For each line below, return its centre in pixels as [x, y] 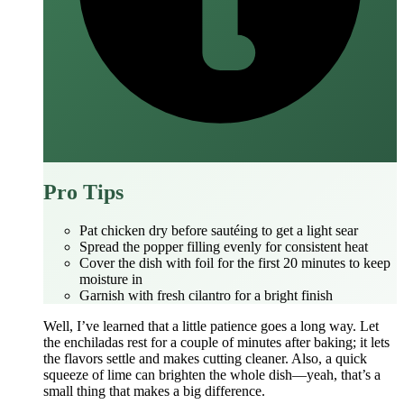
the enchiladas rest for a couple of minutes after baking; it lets [216, 343]
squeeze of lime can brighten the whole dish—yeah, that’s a [212, 375]
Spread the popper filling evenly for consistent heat [224, 247]
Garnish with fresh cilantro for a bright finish [206, 296]
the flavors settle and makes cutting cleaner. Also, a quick [205, 359]
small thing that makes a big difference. [154, 391]
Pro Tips [83, 193]
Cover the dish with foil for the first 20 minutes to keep [235, 263]
